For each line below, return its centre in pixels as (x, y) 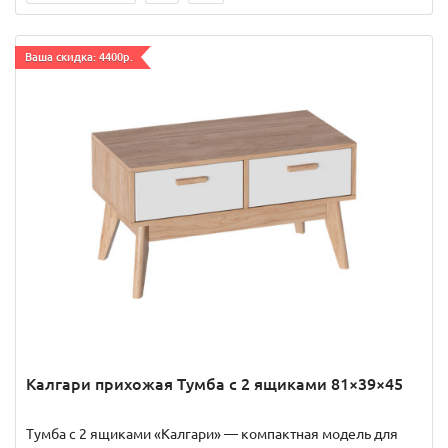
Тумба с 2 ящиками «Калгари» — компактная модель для (212, 433)
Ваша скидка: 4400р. (79, 56)
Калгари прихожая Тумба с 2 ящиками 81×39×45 (214, 383)
